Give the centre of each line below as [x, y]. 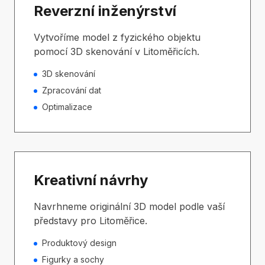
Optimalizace [67, 107]
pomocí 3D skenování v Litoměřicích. [117, 51]
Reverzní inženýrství [105, 11]
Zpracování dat [72, 90]
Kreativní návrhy [91, 180]
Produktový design [79, 243]
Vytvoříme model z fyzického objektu [117, 37]
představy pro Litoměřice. [91, 221]
